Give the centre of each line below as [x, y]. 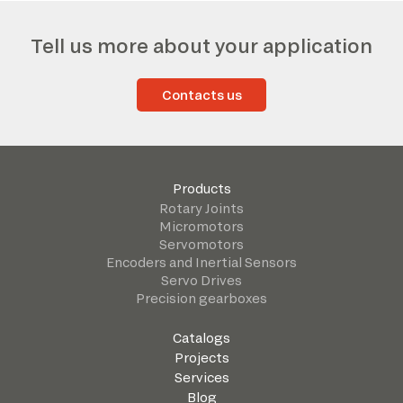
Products [201, 189]
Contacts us [201, 95]
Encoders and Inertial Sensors [201, 263]
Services [201, 378]
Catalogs [201, 338]
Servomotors [201, 245]
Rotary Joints [201, 209]
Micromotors [201, 227]
